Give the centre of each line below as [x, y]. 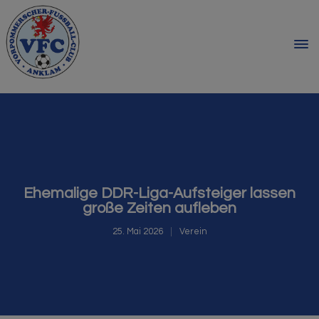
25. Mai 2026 [137, 232]
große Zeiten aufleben [159, 208]
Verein [193, 232]
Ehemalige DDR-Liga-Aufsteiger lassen [159, 193]
